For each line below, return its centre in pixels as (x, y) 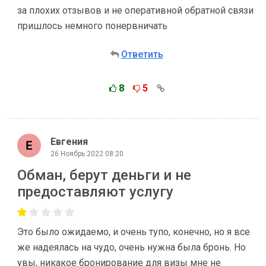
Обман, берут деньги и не (104, 175)
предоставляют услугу (95, 192)
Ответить (142, 54)
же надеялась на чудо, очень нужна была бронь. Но (132, 247)
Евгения (69, 141)
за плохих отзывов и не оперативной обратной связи (135, 10)
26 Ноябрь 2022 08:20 (87, 153)
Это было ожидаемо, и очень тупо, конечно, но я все (134, 232)
